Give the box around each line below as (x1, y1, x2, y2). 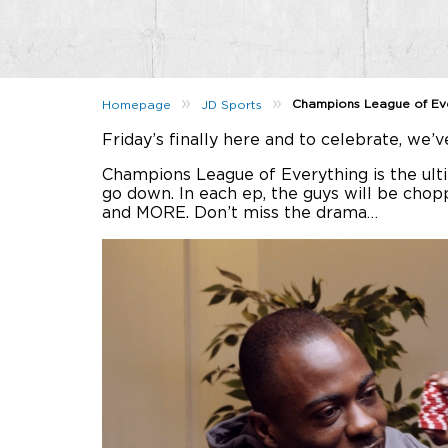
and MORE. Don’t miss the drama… (102, 205, 379, 222)
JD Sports (201, 98, 263, 111)
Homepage (102, 98, 172, 111)
